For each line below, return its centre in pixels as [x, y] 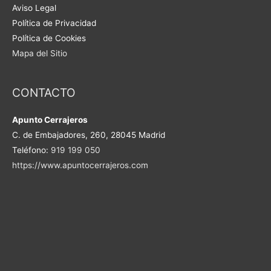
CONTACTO [44, 93]
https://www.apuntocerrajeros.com [80, 165]
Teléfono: [31, 150]
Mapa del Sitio [40, 53]
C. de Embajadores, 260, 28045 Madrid [89, 135]
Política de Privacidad [54, 23]
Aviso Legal [34, 8]
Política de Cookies [49, 38]
